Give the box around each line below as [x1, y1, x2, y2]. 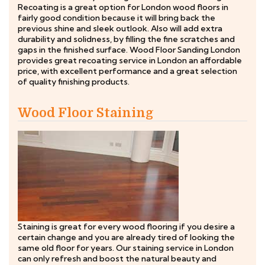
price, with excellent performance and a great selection [18, 66, 237, 76]
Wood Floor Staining [18, 105, 154, 120]
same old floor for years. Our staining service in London [18, 243, 234, 253]
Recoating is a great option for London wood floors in [18, 2, 228, 12]
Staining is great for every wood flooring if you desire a [18, 221, 235, 232]
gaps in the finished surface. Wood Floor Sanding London [18, 44, 240, 55]
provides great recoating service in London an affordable [18, 55, 242, 66]
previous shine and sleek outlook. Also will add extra [18, 23, 222, 34]
